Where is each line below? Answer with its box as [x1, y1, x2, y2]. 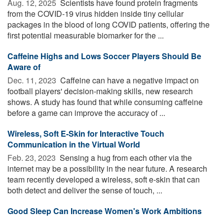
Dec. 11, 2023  [7, 74, 58, 86]
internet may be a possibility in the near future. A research [7, 162, 207, 174]
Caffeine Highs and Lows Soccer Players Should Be [7, 50, 201, 62]
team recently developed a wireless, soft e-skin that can [7, 173, 200, 185]
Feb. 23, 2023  [7, 151, 58, 163]
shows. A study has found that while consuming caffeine [7, 96, 203, 108]
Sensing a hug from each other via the [58, 151, 192, 163]
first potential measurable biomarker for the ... [7, 29, 164, 41]
